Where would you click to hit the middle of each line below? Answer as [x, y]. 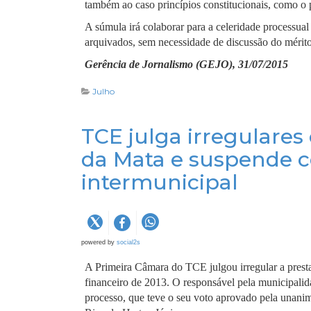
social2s [128, 242]
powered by [99, 242]
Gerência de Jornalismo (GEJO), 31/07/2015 [186, 64]
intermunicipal [160, 182]
